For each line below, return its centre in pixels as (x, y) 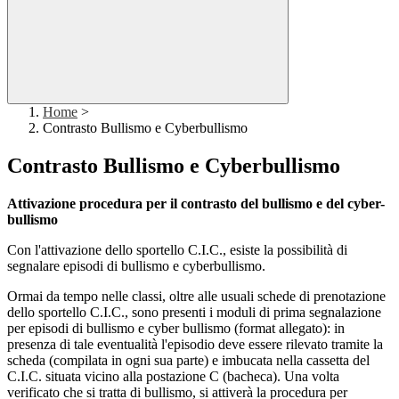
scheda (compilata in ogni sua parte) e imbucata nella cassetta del (188, 361)
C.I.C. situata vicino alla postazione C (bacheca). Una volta (173, 377)
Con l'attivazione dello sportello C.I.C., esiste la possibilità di (177, 250)
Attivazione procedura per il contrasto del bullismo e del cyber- (196, 204)
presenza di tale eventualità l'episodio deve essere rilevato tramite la (195, 345)
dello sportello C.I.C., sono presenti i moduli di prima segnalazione (194, 313)
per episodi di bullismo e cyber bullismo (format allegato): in (176, 329)
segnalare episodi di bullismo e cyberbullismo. (136, 266)
